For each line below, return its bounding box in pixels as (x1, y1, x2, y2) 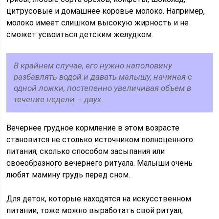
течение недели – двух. (14, 94, 104, 104)
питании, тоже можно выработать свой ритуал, (6, 206, 183, 215)
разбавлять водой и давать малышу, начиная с (14, 72, 193, 82)
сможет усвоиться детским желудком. (6, 30, 153, 39)
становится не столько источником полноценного (6, 135, 194, 144)
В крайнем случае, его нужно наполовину (14, 61, 173, 70)
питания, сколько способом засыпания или (6, 147, 165, 156)
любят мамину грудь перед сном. (6, 170, 131, 179)
